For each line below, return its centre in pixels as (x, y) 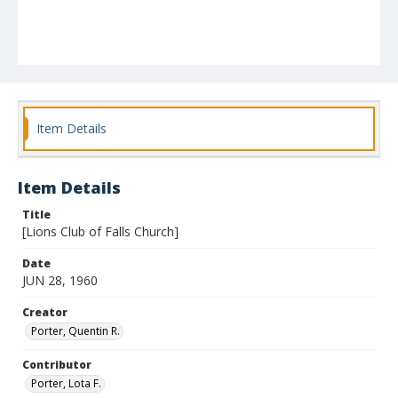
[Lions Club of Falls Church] (100, 231)
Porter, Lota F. (66, 383)
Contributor (57, 365)
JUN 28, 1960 (60, 280)
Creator (45, 312)
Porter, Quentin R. (76, 331)
